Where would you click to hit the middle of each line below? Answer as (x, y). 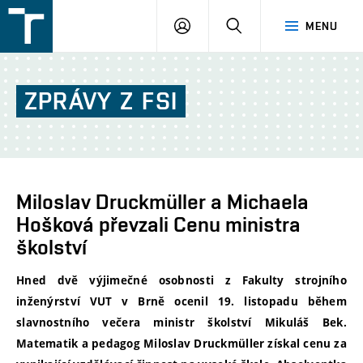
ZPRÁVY (68, 101)
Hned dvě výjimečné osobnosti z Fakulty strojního (181, 281)
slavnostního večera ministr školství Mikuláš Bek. (181, 323)
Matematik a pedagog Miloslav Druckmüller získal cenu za (181, 344)
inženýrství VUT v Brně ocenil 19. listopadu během (181, 302)
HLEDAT (263, 25)
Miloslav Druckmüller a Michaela (162, 202)
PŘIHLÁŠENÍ (223, 25)
